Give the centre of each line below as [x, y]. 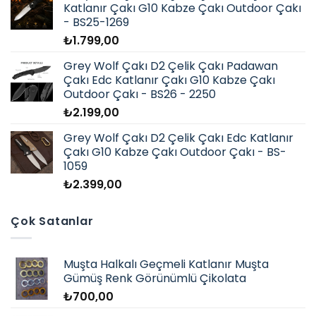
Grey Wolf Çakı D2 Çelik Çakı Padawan [171, 66]
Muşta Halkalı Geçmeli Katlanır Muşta [166, 265]
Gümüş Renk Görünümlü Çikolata [155, 279]
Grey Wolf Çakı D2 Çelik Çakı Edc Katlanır [178, 138]
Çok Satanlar [52, 221]
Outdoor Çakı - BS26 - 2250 [140, 94]
